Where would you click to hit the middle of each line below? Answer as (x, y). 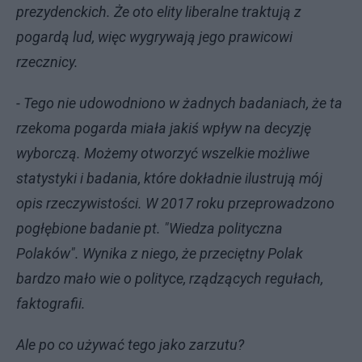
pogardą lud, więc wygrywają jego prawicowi (154, 36)
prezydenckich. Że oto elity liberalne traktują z (159, 11)
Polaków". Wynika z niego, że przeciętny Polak (160, 253)
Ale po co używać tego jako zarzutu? (130, 344)
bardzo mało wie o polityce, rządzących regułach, (170, 278)
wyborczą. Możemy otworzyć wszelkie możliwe (163, 153)
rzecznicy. (47, 61)
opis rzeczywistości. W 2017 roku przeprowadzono (175, 203)
